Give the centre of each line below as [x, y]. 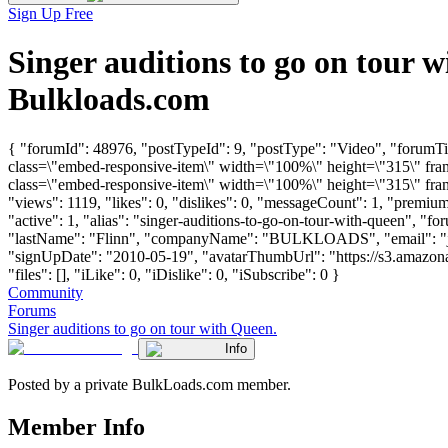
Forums [32, 310]
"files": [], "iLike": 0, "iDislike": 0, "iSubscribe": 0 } [174, 274]
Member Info [76, 426]
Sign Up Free [50, 13]
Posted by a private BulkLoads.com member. [149, 384]
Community [45, 292]
